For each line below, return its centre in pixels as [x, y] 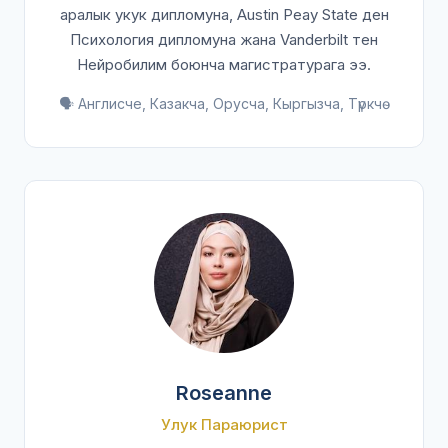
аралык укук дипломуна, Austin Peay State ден [224, 14]
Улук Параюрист [224, 424]
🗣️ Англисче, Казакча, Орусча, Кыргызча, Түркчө [224, 103]
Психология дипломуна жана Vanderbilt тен [224, 39]
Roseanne [224, 393]
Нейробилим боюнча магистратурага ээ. [224, 64]
